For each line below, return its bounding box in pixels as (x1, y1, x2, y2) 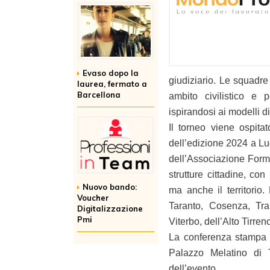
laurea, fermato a (77, 79, 147, 89)
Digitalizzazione (77, 204, 143, 213)
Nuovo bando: (83, 182, 137, 192)
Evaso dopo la (83, 68, 139, 78)
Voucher (77, 193, 109, 202)
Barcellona (77, 90, 121, 99)
